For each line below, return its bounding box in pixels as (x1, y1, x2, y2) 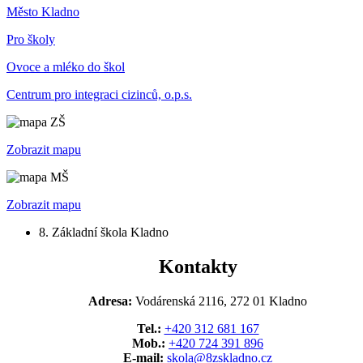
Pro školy (6, 32, 55, 46)
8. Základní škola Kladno (39, 224, 169, 239)
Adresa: (88, 293, 132, 308)
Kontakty (158, 255, 237, 277)
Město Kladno (6, 4, 79, 19)
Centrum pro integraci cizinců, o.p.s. (6, 87, 192, 101)
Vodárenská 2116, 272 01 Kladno (132, 293, 307, 308)
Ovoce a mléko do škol (6, 59, 125, 74)
